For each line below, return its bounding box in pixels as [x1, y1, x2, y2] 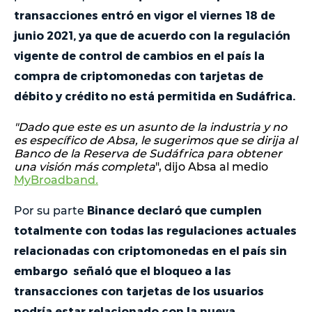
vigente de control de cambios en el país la [14, 49, 265, 63]
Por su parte [14, 204, 87, 218]
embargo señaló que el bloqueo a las [14, 264, 231, 278]
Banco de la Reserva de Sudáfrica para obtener [14, 147, 282, 161]
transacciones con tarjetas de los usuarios [14, 284, 264, 298]
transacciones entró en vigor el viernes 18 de [14, 8, 275, 22]
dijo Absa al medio [164, 160, 268, 174]
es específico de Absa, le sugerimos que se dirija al [14, 134, 297, 148]
